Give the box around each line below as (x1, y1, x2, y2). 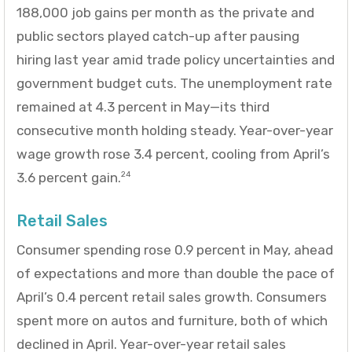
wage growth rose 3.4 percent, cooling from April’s (16, 145, 330, 162)
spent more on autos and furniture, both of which (16, 312, 328, 328)
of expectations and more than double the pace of (16, 265, 335, 281)
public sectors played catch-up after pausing (16, 27, 299, 44)
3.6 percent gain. (16, 169, 121, 185)
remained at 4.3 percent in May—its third (16, 98, 269, 115)
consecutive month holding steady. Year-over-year (16, 122, 333, 138)
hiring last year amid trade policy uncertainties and (16, 51, 335, 68)
